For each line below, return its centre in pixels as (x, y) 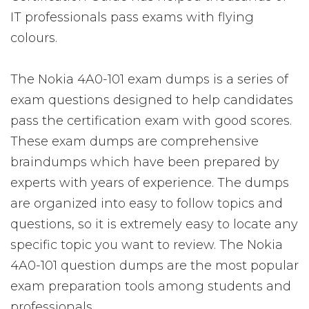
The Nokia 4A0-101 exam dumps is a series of (149, 79)
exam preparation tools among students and (151, 286)
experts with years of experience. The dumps (150, 183)
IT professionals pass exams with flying (132, 17)
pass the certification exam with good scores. (151, 121)
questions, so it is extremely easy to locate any (154, 224)
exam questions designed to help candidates (152, 100)
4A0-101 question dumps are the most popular (154, 266)
